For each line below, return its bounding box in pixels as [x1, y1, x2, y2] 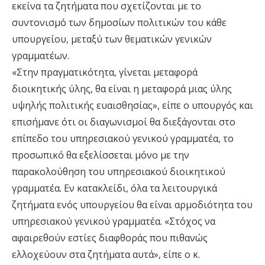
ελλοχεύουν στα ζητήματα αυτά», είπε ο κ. [12, 248, 200, 261]
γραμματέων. [12, 49, 69, 63]
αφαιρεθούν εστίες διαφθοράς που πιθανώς [12, 231, 208, 245]
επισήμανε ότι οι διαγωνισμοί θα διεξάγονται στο [12, 115, 235, 129]
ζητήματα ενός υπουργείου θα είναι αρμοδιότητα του [12, 198, 253, 212]
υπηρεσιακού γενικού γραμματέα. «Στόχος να [12, 215, 215, 228]
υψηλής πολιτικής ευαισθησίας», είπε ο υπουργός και [12, 99, 253, 112]
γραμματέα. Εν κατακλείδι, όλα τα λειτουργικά [12, 182, 217, 195]
